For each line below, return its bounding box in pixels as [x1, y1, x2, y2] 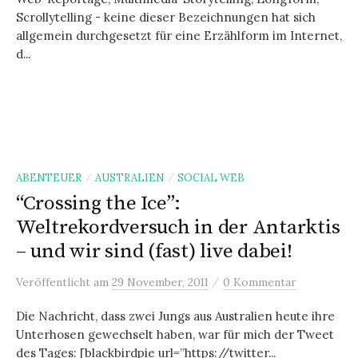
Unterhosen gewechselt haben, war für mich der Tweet [16, 327, 334, 342]
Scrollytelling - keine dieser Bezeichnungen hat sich [16, 10, 316, 25]
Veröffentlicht [16, 275, 93, 289]
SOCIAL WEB [177, 171, 245, 184]
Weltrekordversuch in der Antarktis [16, 215, 340, 240]
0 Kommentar [223, 275, 296, 289]
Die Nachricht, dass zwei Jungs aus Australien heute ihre [16, 308, 335, 324]
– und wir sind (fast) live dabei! [16, 239, 292, 264]
